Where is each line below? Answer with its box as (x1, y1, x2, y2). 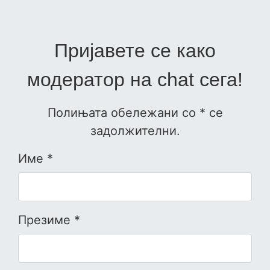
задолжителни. (90, 124, 180, 139)
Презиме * (18, 213, 80, 228)
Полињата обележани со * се (47, 105, 223, 121)
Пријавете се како (54, 40, 216, 62)
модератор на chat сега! (27, 69, 243, 91)
